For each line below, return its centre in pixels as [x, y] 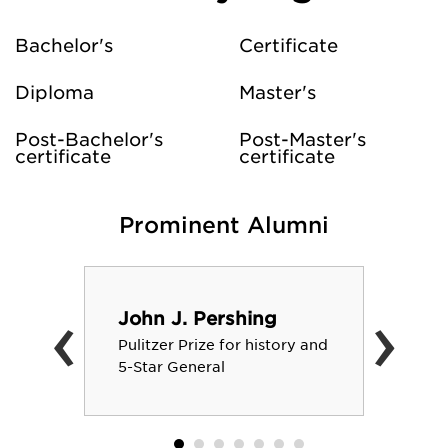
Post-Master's [302, 139]
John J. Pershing [197, 318]
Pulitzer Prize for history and [223, 345]
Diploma [54, 92]
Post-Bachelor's [89, 139]
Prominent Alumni [224, 225]
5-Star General [171, 367]
